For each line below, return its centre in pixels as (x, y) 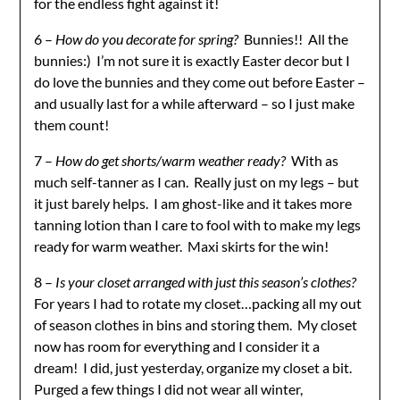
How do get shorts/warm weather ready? (171, 160)
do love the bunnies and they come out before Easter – (200, 81)
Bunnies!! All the (295, 38)
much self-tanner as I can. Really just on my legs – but (197, 181)
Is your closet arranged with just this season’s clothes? (206, 281)
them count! (72, 124)
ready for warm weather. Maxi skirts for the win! (182, 246)
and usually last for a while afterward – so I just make (195, 103)
